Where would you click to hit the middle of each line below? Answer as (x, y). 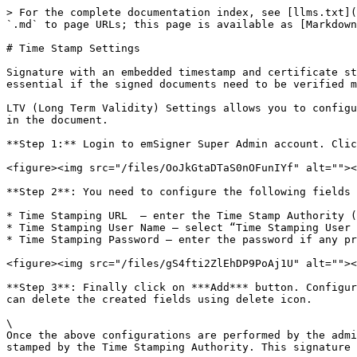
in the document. (57, 120)
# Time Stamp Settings (73, 48)
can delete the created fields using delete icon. (159, 299)
